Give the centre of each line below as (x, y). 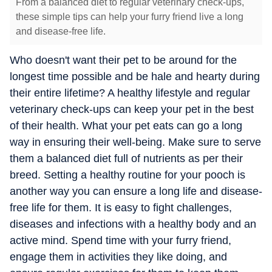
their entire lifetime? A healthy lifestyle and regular (130, 93)
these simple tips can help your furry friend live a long (130, 17)
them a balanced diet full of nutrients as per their (126, 158)
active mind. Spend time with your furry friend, (121, 240)
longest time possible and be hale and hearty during (135, 76)
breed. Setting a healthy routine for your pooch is (127, 175)
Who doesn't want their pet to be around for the (123, 60)
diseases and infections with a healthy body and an (133, 224)
